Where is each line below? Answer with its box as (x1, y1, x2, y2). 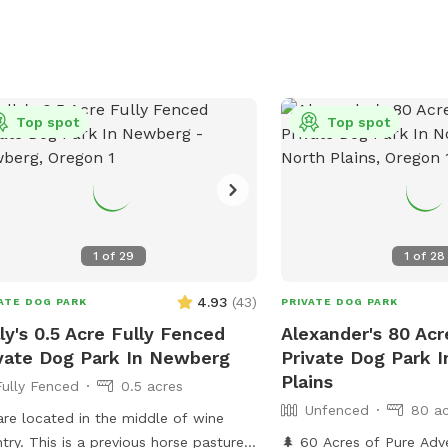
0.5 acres (120, 377, 183, 394)
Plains (281, 370, 334, 392)
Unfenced (305, 401, 370, 418)
